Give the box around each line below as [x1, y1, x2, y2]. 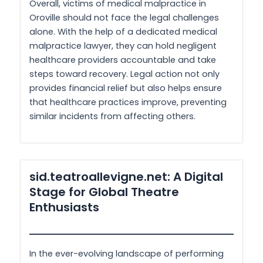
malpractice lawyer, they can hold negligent [29, 40, 217, 52]
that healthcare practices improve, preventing [29, 96, 227, 109]
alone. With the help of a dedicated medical [29, 26, 217, 38]
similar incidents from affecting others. [29, 110, 195, 123]
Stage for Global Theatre [29, 184, 179, 201]
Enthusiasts [29, 199, 99, 216]
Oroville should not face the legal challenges [29, 12, 219, 24]
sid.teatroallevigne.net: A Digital [29, 168, 223, 186]
